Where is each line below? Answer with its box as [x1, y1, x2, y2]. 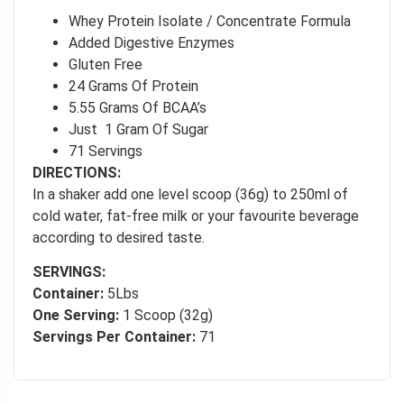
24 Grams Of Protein [69, 78, 198, 96]
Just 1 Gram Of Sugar [69, 121, 208, 139]
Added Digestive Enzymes [69, 34, 234, 52]
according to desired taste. [32, 229, 205, 247]
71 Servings [69, 142, 142, 161]
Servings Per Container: [32, 328, 196, 346]
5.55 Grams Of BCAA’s [69, 99, 207, 117]
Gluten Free [69, 56, 142, 74]
